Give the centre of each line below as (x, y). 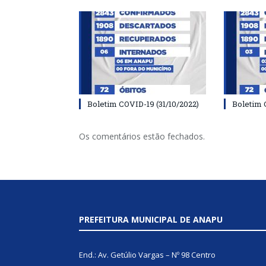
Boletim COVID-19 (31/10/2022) (143, 104)
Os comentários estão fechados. (142, 137)
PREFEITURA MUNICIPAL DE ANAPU (151, 220)
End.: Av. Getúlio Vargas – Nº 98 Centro (147, 255)
